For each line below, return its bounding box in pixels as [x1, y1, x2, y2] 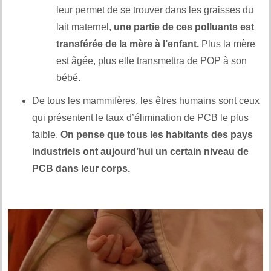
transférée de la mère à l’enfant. [56, 38, 199, 49]
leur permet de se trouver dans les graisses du [56, 4, 253, 15]
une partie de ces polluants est [114, 21, 254, 32]
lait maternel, [56, 21, 114, 32]
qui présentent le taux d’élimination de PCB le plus [32, 112, 249, 123]
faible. [32, 129, 60, 140]
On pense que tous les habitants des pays [60, 129, 253, 140]
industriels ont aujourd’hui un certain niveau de [32, 146, 249, 157]
